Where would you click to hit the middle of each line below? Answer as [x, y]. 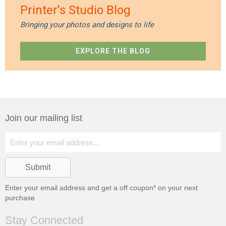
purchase [20, 198]
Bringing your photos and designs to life [87, 25]
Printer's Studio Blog [75, 10]
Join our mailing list [44, 118]
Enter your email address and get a [62, 188]
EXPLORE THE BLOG [113, 51]
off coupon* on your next [159, 188]
